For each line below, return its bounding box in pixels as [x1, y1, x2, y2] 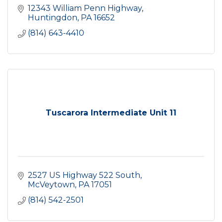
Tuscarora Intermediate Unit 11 [46, 108, 176, 117]
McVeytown [28, 180, 75, 189]
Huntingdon [28, 13, 77, 22]
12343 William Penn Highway [28, 3, 142, 13]
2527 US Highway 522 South [28, 170, 140, 180]
